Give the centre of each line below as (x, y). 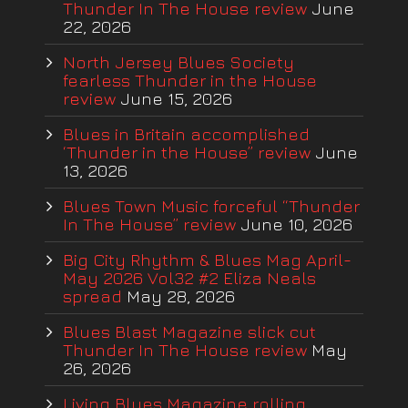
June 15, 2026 (176, 99)
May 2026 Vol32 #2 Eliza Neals (189, 278)
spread (92, 296)
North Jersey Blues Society (178, 62)
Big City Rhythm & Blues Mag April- (207, 260)
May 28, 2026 (181, 296)
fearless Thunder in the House (190, 81)
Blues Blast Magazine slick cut (189, 332)
